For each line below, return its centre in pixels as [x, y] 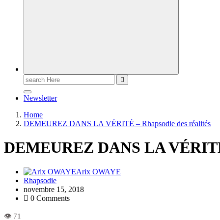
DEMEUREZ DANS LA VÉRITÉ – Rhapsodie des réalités [117, 124]
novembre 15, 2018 [54, 189]
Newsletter [40, 98]
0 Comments [49, 198]
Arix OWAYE [98, 171]
